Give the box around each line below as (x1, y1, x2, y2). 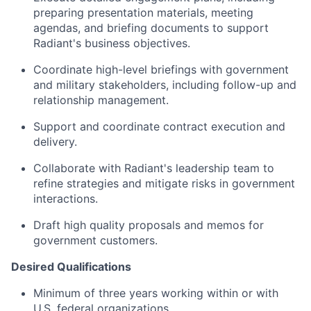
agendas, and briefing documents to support (33, 21, 269, 35)
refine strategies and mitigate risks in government (33, 176, 295, 191)
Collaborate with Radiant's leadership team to (33, 161, 274, 176)
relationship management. (33, 93, 169, 108)
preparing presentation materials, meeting (33, 6, 253, 20)
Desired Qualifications (11, 260, 131, 274)
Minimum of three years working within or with (33, 286, 278, 301)
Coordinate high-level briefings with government (33, 62, 289, 77)
